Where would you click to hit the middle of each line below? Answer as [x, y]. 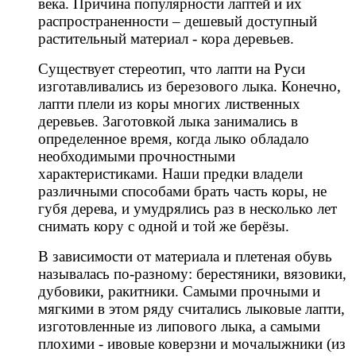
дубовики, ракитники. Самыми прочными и [179, 292]
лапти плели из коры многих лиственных [169, 104]
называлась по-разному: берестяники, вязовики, [192, 274]
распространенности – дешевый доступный [178, 21]
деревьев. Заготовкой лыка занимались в [168, 122]
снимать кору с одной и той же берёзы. [164, 226]
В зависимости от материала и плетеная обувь [185, 257]
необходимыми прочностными [137, 157]
